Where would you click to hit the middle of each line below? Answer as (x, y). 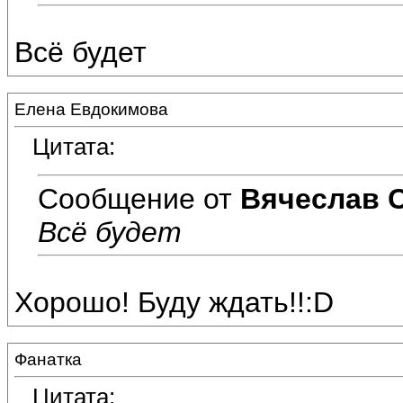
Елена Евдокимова (91, 109)
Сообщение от (139, 198)
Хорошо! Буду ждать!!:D (174, 303)
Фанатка (48, 359)
